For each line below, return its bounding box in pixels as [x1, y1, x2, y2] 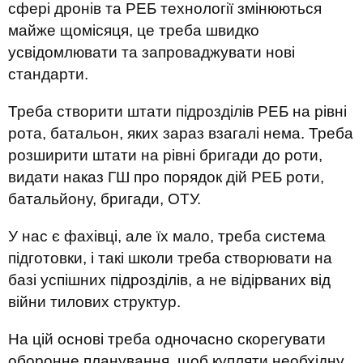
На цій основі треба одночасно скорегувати [8, 331, 326, 348]
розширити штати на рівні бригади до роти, [8, 147, 322, 164]
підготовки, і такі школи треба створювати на [8, 250, 332, 267]
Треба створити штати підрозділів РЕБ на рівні [8, 103, 347, 120]
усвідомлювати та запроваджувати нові [8, 44, 295, 61]
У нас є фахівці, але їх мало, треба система [8, 228, 326, 245]
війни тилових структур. [8, 293, 181, 310]
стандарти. [8, 66, 88, 83]
